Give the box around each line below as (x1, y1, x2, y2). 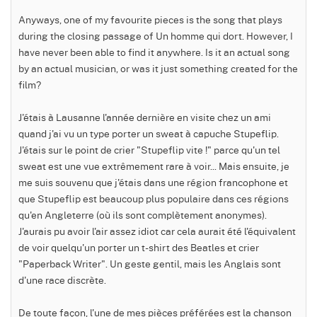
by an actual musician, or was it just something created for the (18, 61, 298, 76)
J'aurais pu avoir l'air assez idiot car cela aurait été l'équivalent (18, 224, 296, 238)
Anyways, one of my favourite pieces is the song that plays (18, 12, 282, 27)
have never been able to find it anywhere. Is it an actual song (18, 45, 290, 59)
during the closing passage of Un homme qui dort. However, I (18, 28, 293, 43)
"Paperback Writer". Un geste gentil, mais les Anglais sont (18, 256, 281, 271)
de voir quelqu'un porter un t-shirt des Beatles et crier (18, 240, 259, 255)
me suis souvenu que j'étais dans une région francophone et (18, 175, 288, 190)
